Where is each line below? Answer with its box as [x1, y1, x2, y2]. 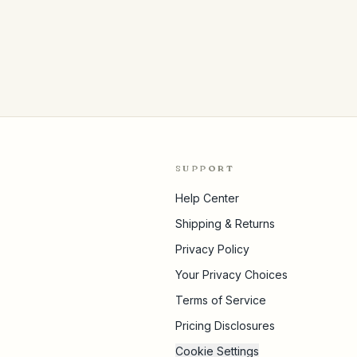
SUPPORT [175, 163, 234, 174]
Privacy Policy [175, 242, 249, 256]
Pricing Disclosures [175, 319, 275, 332]
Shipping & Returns [175, 217, 275, 230]
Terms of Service [175, 293, 266, 307]
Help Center [175, 191, 239, 205]
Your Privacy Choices [175, 268, 288, 281]
